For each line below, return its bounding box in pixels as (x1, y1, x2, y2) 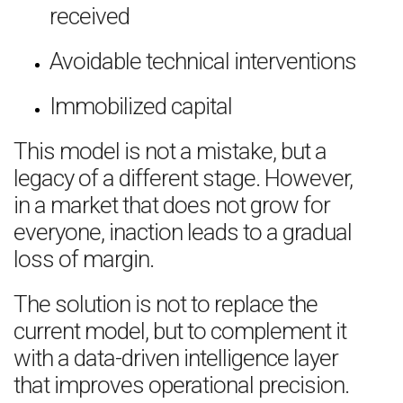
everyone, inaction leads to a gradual (13, 219, 352, 246)
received (49, 3, 130, 30)
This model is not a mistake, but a (13, 138, 327, 165)
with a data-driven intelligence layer (13, 345, 338, 372)
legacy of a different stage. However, (13, 165, 353, 192)
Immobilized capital (49, 93, 232, 120)
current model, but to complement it (13, 318, 346, 345)
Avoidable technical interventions (49, 48, 356, 75)
